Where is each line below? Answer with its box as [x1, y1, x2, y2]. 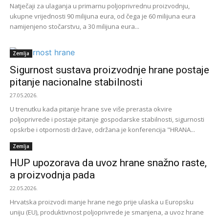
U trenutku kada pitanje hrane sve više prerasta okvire [10, 105, 172, 114]
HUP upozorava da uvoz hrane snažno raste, [10, 157, 207, 169]
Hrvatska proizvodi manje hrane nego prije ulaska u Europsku [10, 197, 194, 207]
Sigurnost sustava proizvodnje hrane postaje [10, 64, 209, 76]
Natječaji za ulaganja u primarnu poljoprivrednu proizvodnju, [10, 1, 190, 11]
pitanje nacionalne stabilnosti [10, 76, 143, 88]
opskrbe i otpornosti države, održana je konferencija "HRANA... [10, 125, 195, 134]
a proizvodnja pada [10, 169, 95, 181]
